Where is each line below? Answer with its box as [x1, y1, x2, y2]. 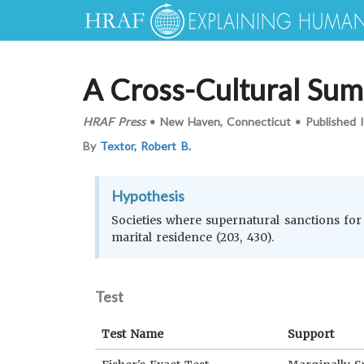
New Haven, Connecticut [159, 114, 292, 128]
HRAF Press [83, 114, 146, 128]
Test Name [102, 327, 164, 341]
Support [288, 327, 334, 341]
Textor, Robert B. [100, 139, 191, 153]
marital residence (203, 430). [111, 230, 274, 245]
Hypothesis [111, 187, 184, 205]
